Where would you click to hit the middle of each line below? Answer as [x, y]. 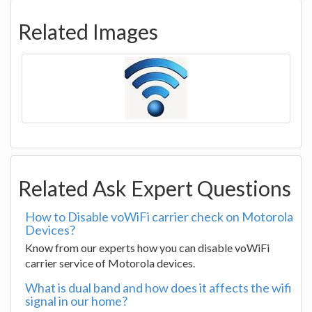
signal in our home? [76, 301]
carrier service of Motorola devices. [110, 263]
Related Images [88, 31]
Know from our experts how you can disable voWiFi [147, 248]
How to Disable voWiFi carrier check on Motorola [159, 217]
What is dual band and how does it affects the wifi [158, 288]
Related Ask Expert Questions [155, 188]
